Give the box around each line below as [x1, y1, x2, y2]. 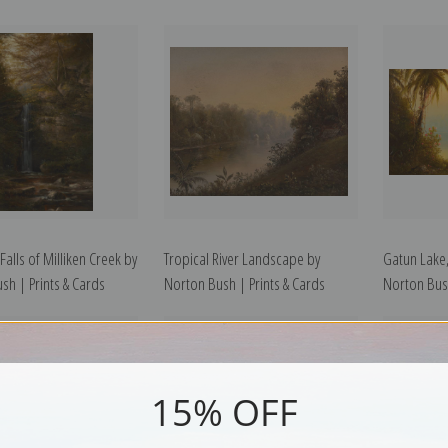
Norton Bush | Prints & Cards [163, 272, 325, 296]
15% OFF [150, 388, 298, 437]
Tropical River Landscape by [163, 247, 320, 271]
